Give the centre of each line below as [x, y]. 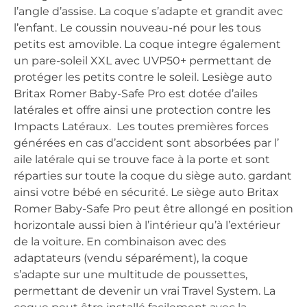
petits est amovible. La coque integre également [147, 44]
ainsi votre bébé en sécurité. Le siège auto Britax [146, 192]
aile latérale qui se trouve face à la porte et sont [142, 159]
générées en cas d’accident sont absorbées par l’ [146, 143]
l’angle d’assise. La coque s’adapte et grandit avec [148, 11]
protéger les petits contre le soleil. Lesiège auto [143, 77]
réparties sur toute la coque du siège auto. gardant [153, 175]
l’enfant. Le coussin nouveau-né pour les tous [137, 27]
